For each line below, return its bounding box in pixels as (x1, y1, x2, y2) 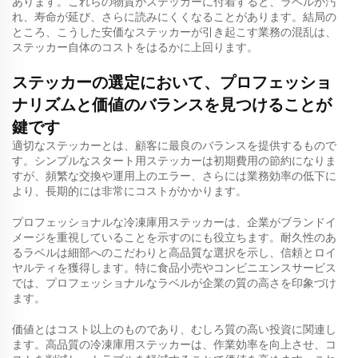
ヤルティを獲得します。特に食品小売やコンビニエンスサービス (12, 261, 336, 275)
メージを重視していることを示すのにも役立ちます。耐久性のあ (12, 230, 336, 245)
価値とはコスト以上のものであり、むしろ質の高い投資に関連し (12, 322, 336, 336)
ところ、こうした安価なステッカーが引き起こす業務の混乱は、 (12, 25, 336, 39)
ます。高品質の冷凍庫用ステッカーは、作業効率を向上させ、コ (12, 337, 336, 352)
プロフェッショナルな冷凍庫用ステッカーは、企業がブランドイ (12, 215, 336, 229)
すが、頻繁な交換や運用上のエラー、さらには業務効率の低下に (12, 169, 336, 183)
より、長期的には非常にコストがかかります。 (12, 184, 247, 198)
